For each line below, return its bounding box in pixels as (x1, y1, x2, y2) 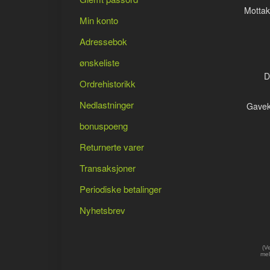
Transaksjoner (80, 162, 136, 174)
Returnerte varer (80, 140, 144, 153)
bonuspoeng (80, 119, 128, 132)
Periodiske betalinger (80, 183, 162, 195)
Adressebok (80, 35, 127, 48)
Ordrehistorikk (80, 77, 136, 90)
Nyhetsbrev (80, 204, 125, 216)
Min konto (80, 14, 118, 27)
